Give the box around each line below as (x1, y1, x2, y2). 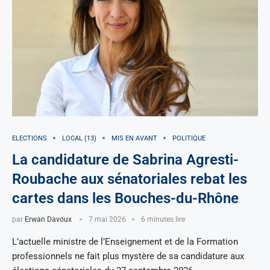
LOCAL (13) (62, 134, 96, 142)
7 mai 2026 (89, 215, 126, 224)
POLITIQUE (172, 134, 206, 142)
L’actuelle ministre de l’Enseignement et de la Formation (12, 236, 238, 247)
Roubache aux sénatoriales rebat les (12, 170, 247, 187)
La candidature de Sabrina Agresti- (12, 151, 239, 168)
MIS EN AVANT (111, 134, 157, 142)
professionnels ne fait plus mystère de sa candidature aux (12, 250, 244, 262)
